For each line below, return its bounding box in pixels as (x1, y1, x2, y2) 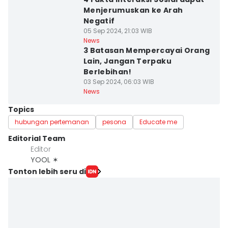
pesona (102, 118, 126, 126)
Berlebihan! (83, 67, 132, 77)
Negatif (83, 16, 115, 26)
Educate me (139, 118, 177, 126)
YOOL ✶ (31, 155, 59, 165)
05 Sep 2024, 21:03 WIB (83, 26, 152, 35)
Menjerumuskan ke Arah (83, 5, 183, 15)
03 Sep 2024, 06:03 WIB (83, 77, 154, 86)
